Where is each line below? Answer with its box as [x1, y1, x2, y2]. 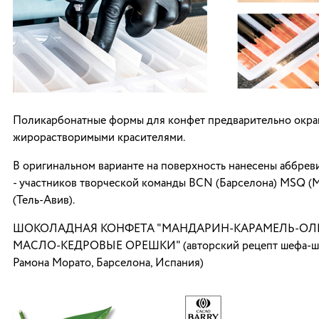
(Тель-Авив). [13, 195, 75, 206]
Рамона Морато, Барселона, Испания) [13, 258, 204, 269]
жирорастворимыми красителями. [13, 132, 185, 144]
